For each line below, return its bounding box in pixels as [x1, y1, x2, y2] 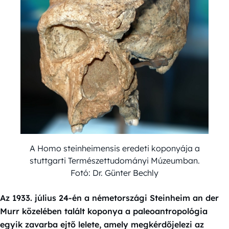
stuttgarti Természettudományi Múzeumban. [29, 155, 200, 166]
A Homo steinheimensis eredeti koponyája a [29, 143, 200, 153]
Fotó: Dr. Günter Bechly [71, 167, 158, 178]
